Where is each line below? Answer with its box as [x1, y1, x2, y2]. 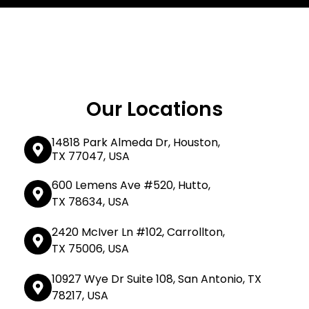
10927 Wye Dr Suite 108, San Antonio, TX [52, 271, 261, 288]
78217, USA [52, 288, 108, 304]
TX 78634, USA [52, 194, 129, 210]
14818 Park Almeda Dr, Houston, [52, 134, 220, 151]
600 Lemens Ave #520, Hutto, [52, 177, 210, 194]
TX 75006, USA [52, 241, 129, 257]
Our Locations [86, 96, 223, 123]
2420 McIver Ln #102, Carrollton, [52, 224, 225, 241]
